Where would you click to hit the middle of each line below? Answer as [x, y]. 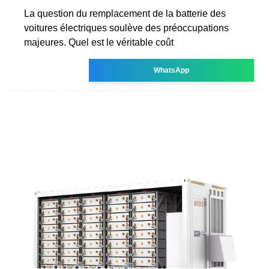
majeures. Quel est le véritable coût [99, 42]
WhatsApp [172, 70]
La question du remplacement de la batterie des [125, 13]
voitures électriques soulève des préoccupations [126, 28]
